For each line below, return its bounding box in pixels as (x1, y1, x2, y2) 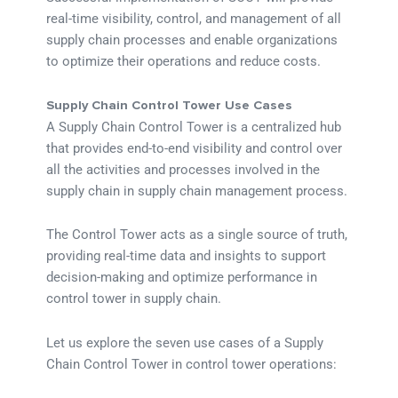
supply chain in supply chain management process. (46, 182, 348, 199)
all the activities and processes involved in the (46, 161, 321, 178)
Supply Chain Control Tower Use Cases (46, 97, 293, 113)
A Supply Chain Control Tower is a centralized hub (46, 118, 342, 135)
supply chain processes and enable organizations (46, 32, 338, 49)
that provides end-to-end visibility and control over (46, 139, 343, 156)
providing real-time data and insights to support (46, 248, 327, 265)
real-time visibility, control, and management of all (46, 11, 342, 28)
